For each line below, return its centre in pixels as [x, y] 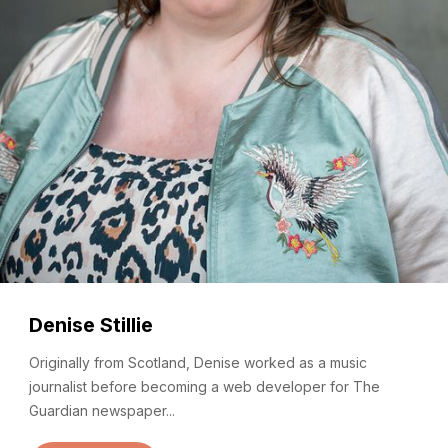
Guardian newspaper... [102, 410]
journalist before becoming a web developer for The [204, 386]
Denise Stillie [91, 325]
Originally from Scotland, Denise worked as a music [198, 362]
